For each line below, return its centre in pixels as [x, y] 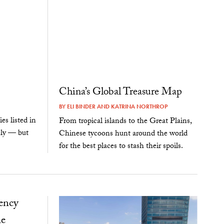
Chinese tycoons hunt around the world [123, 134]
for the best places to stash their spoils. [121, 146]
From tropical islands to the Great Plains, [125, 121]
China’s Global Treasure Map [120, 93]
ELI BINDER [81, 106]
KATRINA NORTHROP [139, 106]
